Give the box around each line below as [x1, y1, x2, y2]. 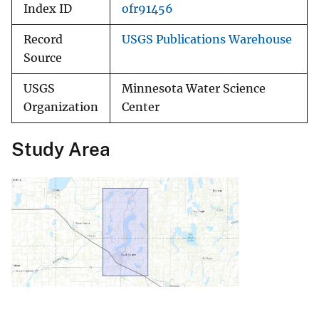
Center [122, 100, 159, 115]
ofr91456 [122, 2, 173, 16]
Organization [23, 100, 98, 115]
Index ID [23, 2, 72, 16]
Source [23, 51, 62, 66]
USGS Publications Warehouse [122, 33, 292, 47]
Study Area [11, 138, 110, 161]
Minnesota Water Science [122, 82, 266, 96]
